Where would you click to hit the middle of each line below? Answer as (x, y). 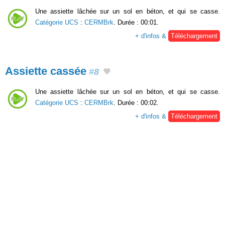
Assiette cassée (46, 71)
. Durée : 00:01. (136, 23)
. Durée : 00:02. (136, 103)
